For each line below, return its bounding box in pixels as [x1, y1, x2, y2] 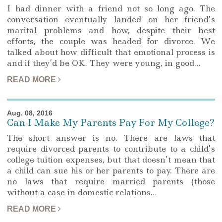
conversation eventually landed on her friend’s [7, 14, 215, 25]
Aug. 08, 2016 [7, 108, 53, 118]
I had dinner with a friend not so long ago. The [7, 3, 215, 14]
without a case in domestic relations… [7, 186, 157, 198]
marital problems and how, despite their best [7, 25, 215, 36]
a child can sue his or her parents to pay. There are [7, 165, 215, 176]
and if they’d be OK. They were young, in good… [7, 57, 200, 68]
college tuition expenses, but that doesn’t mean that [7, 154, 215, 165]
